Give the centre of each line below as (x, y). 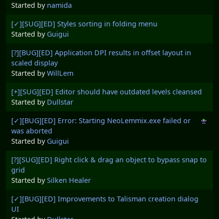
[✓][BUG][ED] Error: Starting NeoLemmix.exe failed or (101, 121)
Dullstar (60, 102)
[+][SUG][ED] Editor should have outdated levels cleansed (107, 92)
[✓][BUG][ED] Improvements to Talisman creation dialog (105, 199)
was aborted (32, 131)
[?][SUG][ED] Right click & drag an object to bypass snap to (109, 160)
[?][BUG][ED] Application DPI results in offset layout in (101, 53)
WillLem (60, 73)
